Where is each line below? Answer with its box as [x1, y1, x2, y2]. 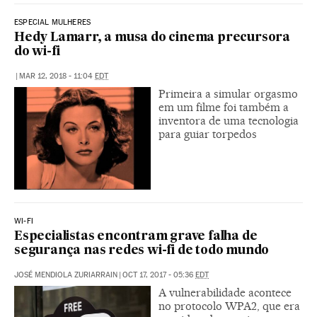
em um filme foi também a [158, 100, 289, 115]
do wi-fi [14, 46, 60, 59]
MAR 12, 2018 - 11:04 [19, 71, 95, 81]
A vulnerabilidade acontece [158, 286, 292, 299]
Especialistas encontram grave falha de [14, 231, 258, 243]
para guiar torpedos [158, 127, 257, 142]
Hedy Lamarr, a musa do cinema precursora [14, 32, 290, 45]
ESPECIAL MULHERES [14, 18, 91, 28]
